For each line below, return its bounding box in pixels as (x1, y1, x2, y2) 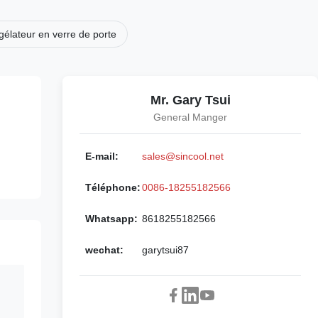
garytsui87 (142, 244, 189, 256)
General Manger (153, 111, 227, 123)
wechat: (85, 244, 124, 256)
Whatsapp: (85, 213, 138, 224)
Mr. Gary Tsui (150, 93, 231, 107)
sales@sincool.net (142, 150, 224, 162)
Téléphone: (85, 182, 141, 193)
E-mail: (85, 150, 119, 162)
